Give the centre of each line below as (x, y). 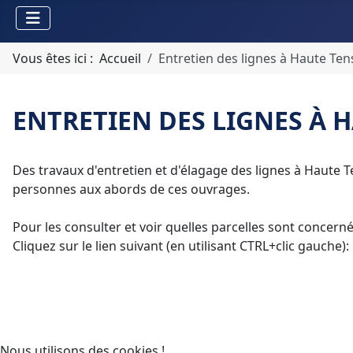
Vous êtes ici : (56, 58)
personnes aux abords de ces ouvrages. (131, 189)
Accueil (120, 58)
